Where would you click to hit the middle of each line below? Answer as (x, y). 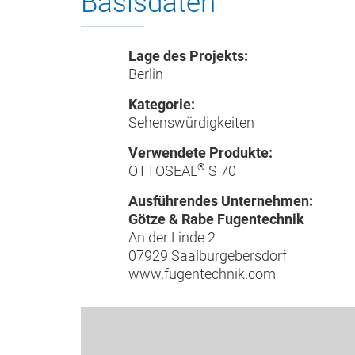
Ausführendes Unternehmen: (221, 200)
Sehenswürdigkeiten (191, 122)
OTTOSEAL (163, 170)
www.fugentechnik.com (202, 273)
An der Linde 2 (172, 237)
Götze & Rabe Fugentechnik (216, 219)
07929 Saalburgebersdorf (208, 255)
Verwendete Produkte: (200, 152)
